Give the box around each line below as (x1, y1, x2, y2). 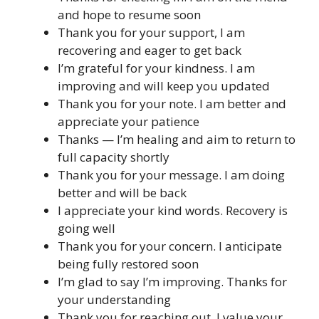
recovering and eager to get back (58, 41, 241, 58)
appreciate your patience (58, 113, 199, 130)
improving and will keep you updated (58, 77, 270, 94)
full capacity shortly (58, 148, 169, 165)
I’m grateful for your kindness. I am (58, 59, 255, 76)
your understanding (58, 291, 171, 308)
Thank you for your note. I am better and (58, 95, 286, 112)
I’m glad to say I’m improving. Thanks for (58, 273, 287, 290)
